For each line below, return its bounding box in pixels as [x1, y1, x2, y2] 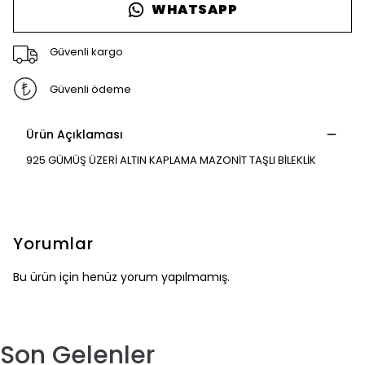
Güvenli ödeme [49, 81, 131, 97]
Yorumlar [13, 232, 94, 255]
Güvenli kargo [49, 43, 123, 59]
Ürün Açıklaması [26, 126, 123, 143]
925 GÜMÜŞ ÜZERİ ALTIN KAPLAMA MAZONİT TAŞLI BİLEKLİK [26, 152, 316, 168]
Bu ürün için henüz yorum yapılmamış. [13, 269, 230, 285]
